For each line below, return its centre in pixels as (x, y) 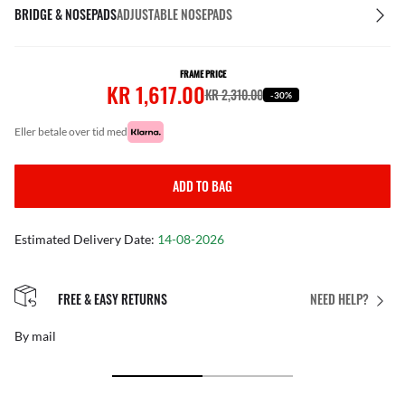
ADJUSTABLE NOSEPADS (174, 14)
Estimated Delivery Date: (86, 239)
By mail (35, 336)
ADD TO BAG (202, 186)
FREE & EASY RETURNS (113, 298)
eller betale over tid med (74, 132)
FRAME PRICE (202, 74)
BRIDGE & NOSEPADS (66, 14)
